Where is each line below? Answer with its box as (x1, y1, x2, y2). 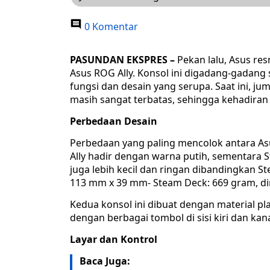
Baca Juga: (80, 254, 130, 268)
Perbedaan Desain (70, 115, 157, 128)
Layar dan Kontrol (70, 233, 157, 246)
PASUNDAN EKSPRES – (70, 53, 177, 67)
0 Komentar (82, 20, 138, 34)
